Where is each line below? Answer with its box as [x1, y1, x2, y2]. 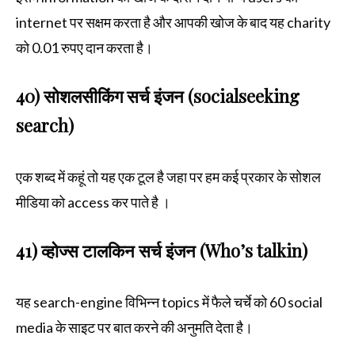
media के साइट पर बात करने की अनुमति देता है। [16, 318, 253, 336]
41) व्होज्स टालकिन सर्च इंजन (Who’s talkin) [16, 238, 307, 262]
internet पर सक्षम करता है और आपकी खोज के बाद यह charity [16, 13, 330, 31]
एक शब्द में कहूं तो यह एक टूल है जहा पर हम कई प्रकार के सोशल [16, 167, 321, 185]
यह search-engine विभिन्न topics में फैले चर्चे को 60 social [16, 292, 323, 311]
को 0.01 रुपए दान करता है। [16, 38, 153, 56]
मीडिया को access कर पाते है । [16, 193, 170, 211]
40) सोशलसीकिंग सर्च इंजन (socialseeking [16, 83, 300, 108]
